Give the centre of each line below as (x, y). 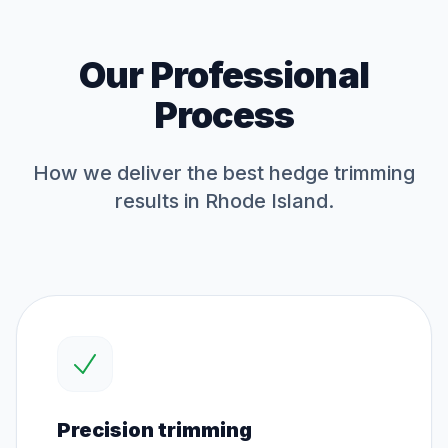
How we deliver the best (151, 173)
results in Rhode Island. (224, 201)
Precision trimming (154, 430)
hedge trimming (342, 173)
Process (224, 115)
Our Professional (224, 75)
